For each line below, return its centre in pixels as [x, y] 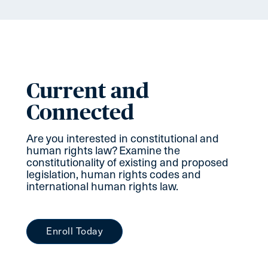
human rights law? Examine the [103, 150]
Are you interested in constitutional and [123, 138]
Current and [88, 90]
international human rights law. [102, 186]
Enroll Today [74, 232]
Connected [80, 112]
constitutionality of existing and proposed [127, 162]
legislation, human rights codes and [114, 174]
